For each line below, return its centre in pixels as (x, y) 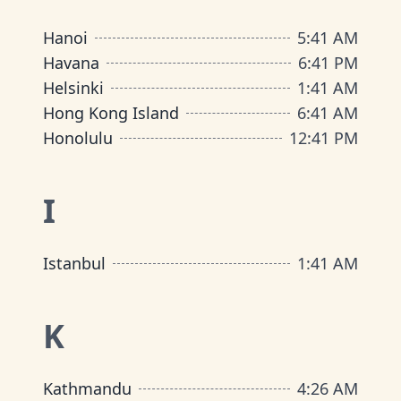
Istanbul (74, 263)
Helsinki (73, 88)
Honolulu (78, 138)
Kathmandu (87, 388)
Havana (71, 63)
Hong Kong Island (111, 113)
